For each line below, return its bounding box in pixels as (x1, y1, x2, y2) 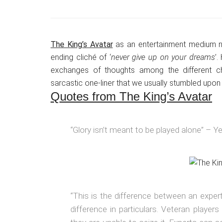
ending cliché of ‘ (51, 53, 111, 62)
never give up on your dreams (111, 53, 215, 62)
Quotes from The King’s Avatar (51, 90, 212, 103)
